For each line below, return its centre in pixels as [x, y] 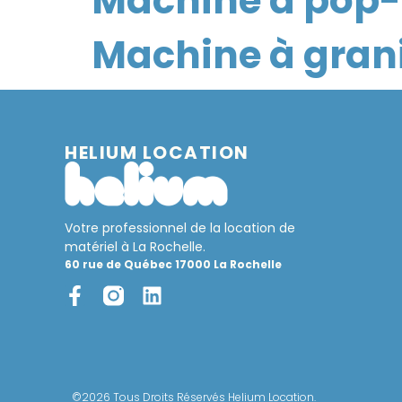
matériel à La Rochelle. [135, 246]
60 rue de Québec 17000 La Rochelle [173, 264]
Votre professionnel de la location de [180, 227]
